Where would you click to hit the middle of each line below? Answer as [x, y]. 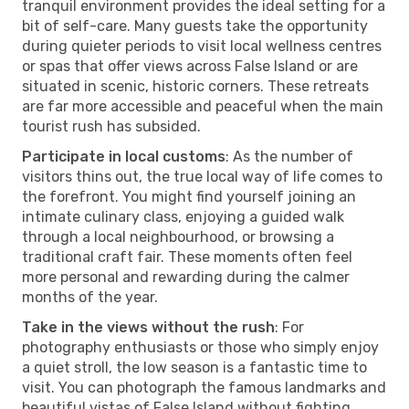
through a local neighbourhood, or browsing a [178, 236]
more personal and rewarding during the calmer [186, 277]
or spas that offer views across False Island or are [190, 66]
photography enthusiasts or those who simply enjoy [200, 347]
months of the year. [90, 297]
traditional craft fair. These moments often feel [187, 257]
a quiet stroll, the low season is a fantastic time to [194, 367]
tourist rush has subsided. [111, 126]
